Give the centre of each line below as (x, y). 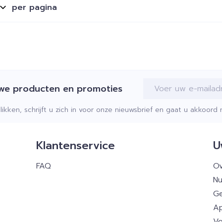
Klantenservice (76, 145)
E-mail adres (168, 83)
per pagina (34, 7)
